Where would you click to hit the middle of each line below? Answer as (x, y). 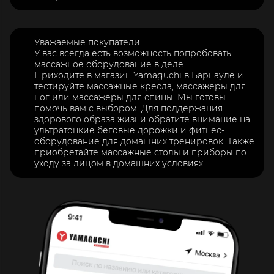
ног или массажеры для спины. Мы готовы (130, 97)
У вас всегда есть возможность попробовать (133, 53)
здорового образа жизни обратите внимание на (142, 119)
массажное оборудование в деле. (110, 64)
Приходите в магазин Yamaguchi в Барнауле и (139, 75)
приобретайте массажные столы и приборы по (140, 152)
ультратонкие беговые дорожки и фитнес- (129, 130)
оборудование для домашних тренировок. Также (144, 141)
